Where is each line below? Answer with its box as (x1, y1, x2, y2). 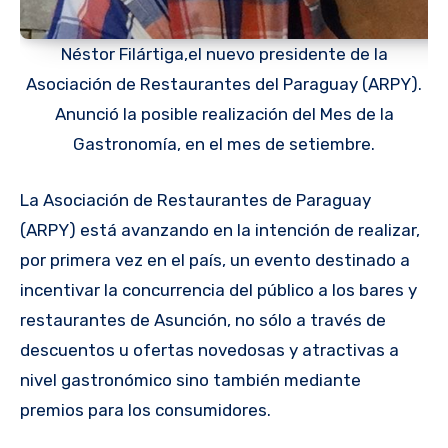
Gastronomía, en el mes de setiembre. (73, 134, 375, 155)
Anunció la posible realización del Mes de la (54, 104, 394, 125)
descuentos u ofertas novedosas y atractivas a (20, 339, 399, 360)
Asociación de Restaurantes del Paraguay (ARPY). (26, 74, 422, 95)
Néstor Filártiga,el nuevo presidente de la (60, 44, 388, 65)
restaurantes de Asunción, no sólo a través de (20, 309, 386, 330)
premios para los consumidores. (20, 399, 271, 420)
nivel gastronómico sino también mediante (20, 369, 361, 390)
